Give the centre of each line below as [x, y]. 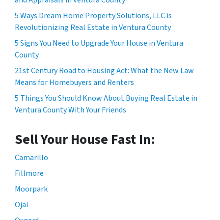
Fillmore [29, 173]
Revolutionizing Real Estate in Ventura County [93, 27]
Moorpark [31, 189]
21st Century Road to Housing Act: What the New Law [104, 70]
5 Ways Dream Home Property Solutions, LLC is [93, 15]
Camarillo [31, 157]
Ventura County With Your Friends [70, 110]
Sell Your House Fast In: [85, 139]
